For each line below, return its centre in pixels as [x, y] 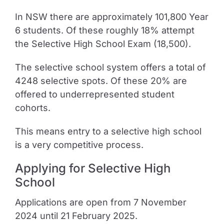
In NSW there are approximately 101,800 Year [111, 17]
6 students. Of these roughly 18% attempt [104, 30]
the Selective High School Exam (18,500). [103, 44]
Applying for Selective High [92, 168]
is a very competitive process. [79, 145]
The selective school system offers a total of [110, 67]
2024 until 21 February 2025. [76, 216]
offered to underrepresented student [94, 94]
